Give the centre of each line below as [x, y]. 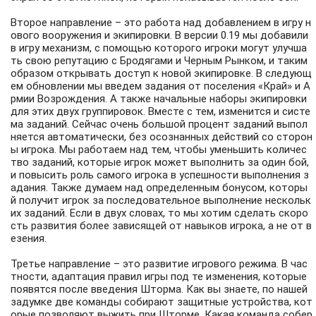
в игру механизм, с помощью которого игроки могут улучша [159, 48]
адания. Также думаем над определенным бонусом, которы [159, 188]
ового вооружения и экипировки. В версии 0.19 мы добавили [159, 36]
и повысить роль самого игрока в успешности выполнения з [160, 175]
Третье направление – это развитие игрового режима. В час [159, 264]
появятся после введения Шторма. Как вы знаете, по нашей [159, 290]
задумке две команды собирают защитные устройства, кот [162, 302]
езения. [29, 239]
